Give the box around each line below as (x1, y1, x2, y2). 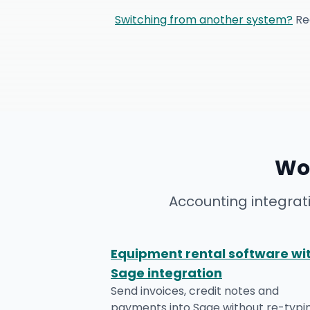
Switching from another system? (115, 12, 293, 28)
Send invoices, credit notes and (111, 283, 279, 299)
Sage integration (111, 264, 222, 282)
